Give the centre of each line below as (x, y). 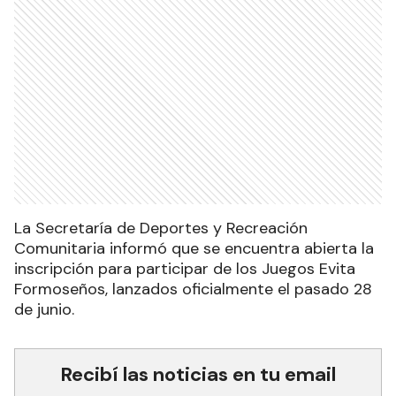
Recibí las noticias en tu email (198, 375)
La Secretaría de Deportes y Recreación (161, 228)
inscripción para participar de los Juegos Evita (185, 269)
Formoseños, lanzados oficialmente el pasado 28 (193, 289)
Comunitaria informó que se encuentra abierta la (194, 249)
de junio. (44, 310)
